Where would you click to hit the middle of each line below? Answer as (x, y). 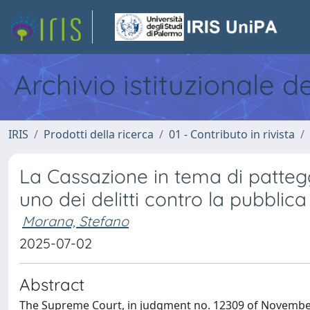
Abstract (52, 284)
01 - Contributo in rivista (232, 134)
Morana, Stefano (75, 221)
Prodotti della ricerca (99, 134)
